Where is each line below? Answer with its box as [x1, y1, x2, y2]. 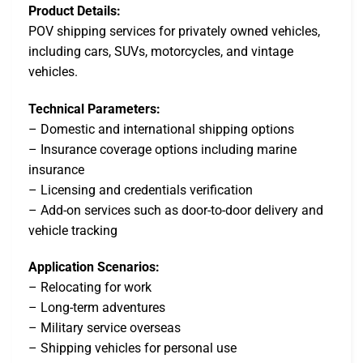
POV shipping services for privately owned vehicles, [28, 23, 320, 39]
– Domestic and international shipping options [28, 121, 294, 137]
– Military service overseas [28, 320, 181, 336]
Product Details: [28, 2, 121, 19]
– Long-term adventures [28, 300, 165, 316]
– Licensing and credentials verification [28, 181, 253, 198]
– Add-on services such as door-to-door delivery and [28, 202, 323, 218]
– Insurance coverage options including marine [28, 141, 297, 157]
